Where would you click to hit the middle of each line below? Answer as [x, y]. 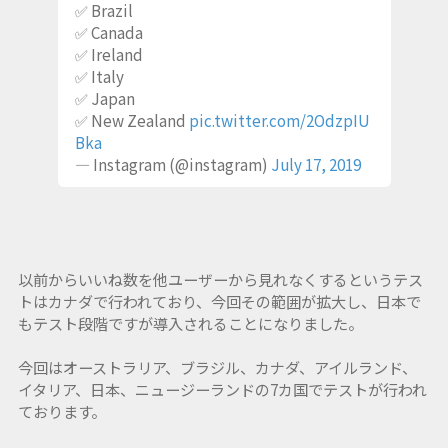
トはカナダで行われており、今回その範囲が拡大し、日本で [219, 301]
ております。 [61, 411]
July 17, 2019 [315, 164]
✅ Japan [104, 98]
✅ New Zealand [131, 120]
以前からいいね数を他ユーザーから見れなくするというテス [220, 279]
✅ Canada [108, 32]
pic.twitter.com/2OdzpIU [279, 120]
